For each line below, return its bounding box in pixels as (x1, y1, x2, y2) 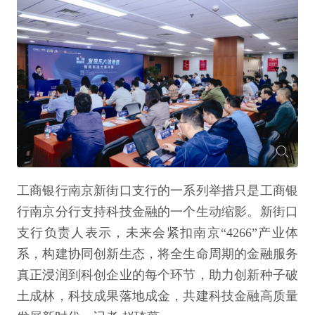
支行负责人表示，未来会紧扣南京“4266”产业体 (17, 226, 298, 240)
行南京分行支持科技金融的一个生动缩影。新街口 (17, 205, 298, 219)
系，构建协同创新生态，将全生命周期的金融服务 (17, 247, 298, 262)
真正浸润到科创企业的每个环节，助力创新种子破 (17, 268, 298, 283)
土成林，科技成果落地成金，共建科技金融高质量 (17, 289, 298, 304)
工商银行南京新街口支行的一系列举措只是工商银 (17, 184, 298, 198)
